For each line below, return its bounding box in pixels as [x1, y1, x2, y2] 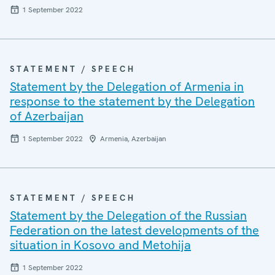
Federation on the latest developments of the [10, 222, 259, 238]
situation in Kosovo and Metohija [10, 237, 191, 253]
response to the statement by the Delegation [10, 93, 255, 109]
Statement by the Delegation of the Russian [10, 207, 247, 223]
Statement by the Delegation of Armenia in [10, 79, 244, 95]
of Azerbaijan [10, 108, 83, 124]
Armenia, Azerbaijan [100, 134, 166, 144]
